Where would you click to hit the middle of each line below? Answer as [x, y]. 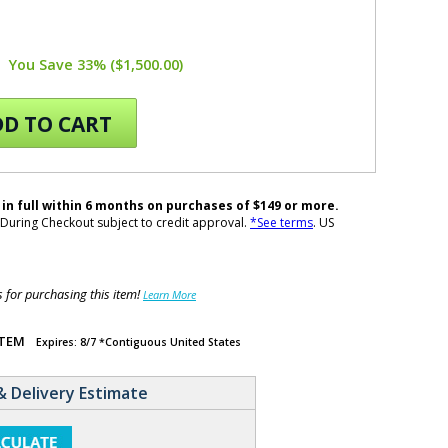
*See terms [281, 223]
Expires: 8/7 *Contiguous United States [138, 342]
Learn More [169, 295]
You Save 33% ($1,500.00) [96, 65]
